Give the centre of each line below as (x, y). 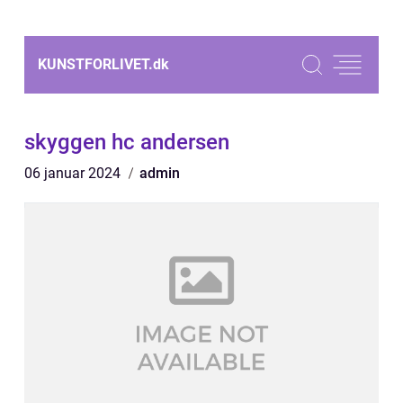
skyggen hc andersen (127, 142)
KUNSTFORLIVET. (95, 64)
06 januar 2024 (74, 173)
